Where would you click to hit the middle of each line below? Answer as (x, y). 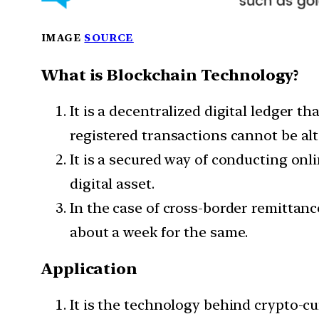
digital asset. (112, 184)
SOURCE (109, 37)
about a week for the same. (159, 232)
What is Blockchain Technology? (170, 75)
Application (89, 269)
